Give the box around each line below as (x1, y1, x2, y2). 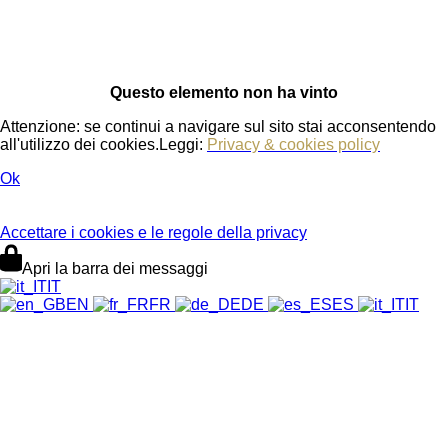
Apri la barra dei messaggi (22, 260, 208, 277)
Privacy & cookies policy (207, 136, 380, 153)
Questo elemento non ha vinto (110, 84, 338, 101)
